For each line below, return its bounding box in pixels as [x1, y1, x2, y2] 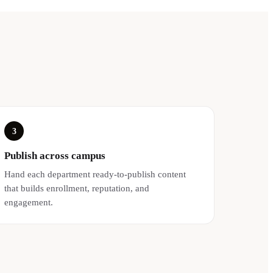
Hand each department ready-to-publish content [4, 168, 186, 179]
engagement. [4, 196, 54, 207]
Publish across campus [4, 149, 106, 161]
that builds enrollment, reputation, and [4, 182, 150, 193]
